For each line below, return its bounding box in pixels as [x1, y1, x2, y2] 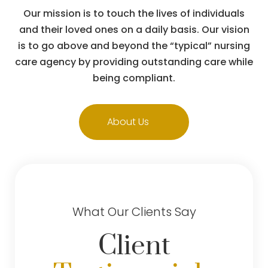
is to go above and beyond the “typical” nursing [18, 39, 250, 53]
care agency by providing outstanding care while [15, 55, 253, 69]
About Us [107, 115, 149, 129]
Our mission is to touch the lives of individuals [23, 7, 245, 20]
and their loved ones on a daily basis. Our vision [19, 23, 249, 36]
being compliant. [93, 71, 175, 85]
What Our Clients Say [72, 203, 196, 220]
